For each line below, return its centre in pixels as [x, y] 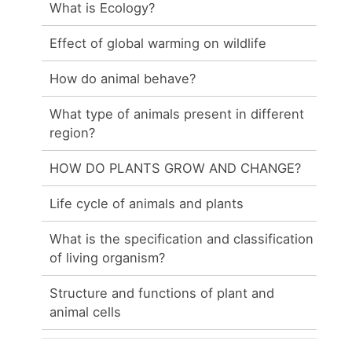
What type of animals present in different [177, 114]
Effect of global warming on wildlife [158, 43]
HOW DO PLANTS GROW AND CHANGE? [176, 168]
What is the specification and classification [182, 238]
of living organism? [108, 257]
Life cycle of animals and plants [147, 203]
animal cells [86, 312]
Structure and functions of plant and [162, 293]
